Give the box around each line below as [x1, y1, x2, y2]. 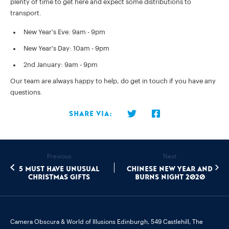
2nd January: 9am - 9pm [24, 61, 98, 68]
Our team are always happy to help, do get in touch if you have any [10, 77, 216, 84]
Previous [47, 153, 72, 160]
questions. [10, 88, 42, 96]
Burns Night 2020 [134, 173, 205, 182]
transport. [10, 9, 41, 16]
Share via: [69, 109, 112, 118]
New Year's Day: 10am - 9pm [24, 44, 109, 52]
